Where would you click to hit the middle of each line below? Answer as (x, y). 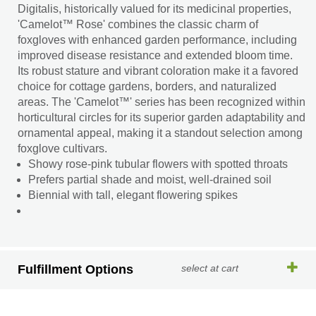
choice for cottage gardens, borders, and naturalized (147, 86)
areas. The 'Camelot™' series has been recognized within (162, 102)
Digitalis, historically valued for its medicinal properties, (154, 9)
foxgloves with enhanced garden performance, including (157, 40)
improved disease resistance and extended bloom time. (155, 55)
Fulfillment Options (75, 269)
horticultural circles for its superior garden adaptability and (162, 117)
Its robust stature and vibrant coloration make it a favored (158, 71)
